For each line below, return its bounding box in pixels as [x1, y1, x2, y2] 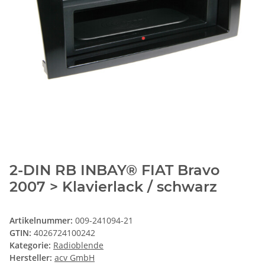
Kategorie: [9, 240, 53, 251]
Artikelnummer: [9, 215, 75, 227]
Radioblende [53, 240, 104, 251]
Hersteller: [9, 252, 52, 264]
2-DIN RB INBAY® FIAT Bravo [9, 161, 219, 179]
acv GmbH [54, 252, 95, 264]
